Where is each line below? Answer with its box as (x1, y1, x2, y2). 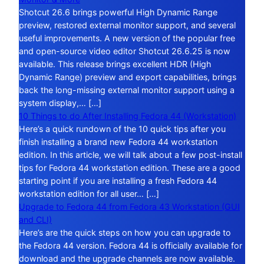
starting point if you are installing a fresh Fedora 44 (19, 176, 217, 186)
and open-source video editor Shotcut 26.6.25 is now (19, 46, 230, 57)
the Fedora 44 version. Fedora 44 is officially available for (19, 240, 242, 251)
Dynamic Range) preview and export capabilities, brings (19, 72, 236, 82)
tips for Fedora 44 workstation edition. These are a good (19, 163, 240, 173)
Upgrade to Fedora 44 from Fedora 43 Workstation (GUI (19, 202, 240, 212)
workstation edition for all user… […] (19, 189, 159, 199)
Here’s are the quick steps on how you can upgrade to (19, 227, 231, 238)
